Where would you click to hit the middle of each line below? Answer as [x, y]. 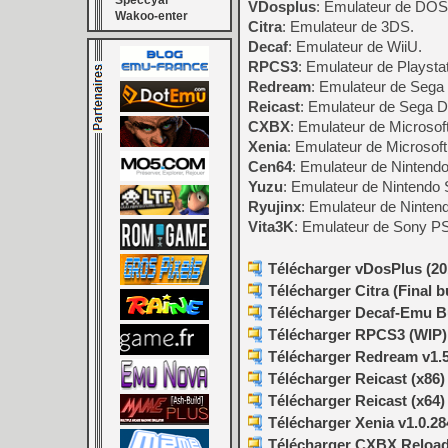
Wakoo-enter [151, 16]
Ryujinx [274, 207]
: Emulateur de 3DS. [348, 27]
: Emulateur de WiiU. [355, 47]
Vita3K [271, 227]
